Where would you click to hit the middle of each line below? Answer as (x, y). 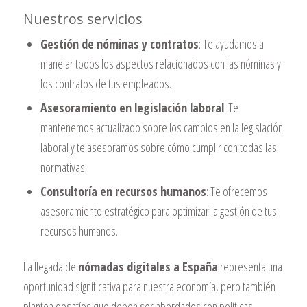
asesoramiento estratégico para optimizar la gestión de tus (158, 211)
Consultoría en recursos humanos (123, 192)
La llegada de (50, 267)
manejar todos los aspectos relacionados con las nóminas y (160, 64)
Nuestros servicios (83, 19)
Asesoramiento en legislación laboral (132, 108)
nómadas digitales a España (148, 267)
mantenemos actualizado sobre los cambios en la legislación (161, 128)
